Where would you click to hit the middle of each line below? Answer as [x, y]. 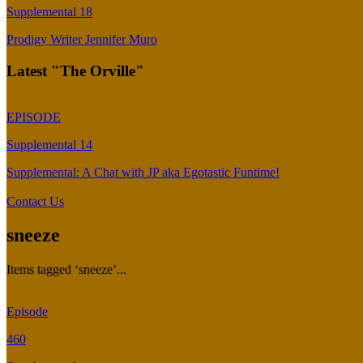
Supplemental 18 [49, 12]
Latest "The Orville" [75, 70]
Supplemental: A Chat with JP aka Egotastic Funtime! [143, 172]
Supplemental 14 [49, 144]
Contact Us [35, 201]
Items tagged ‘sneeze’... [66, 270]
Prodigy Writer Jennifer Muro [82, 40]
